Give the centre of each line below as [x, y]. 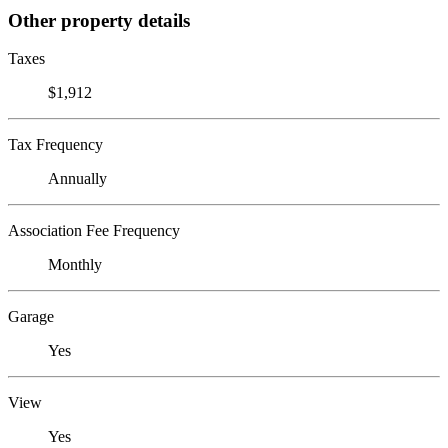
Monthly [75, 265]
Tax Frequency [55, 145]
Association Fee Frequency [94, 231]
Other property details [99, 20]
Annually [77, 179]
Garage [31, 317]
